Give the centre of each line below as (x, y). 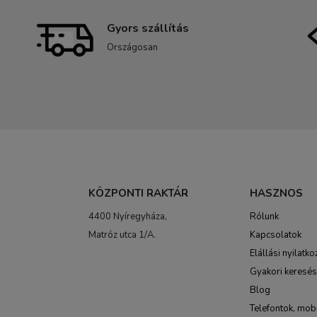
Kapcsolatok (276, 235)
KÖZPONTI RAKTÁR (138, 193)
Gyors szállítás (148, 28)
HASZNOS (276, 193)
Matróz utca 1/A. (122, 235)
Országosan (132, 47)
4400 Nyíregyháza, (128, 217)
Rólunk (264, 217)
